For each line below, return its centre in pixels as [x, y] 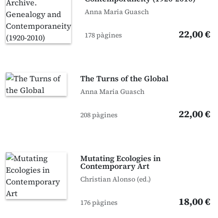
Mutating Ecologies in [121, 158]
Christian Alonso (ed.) [116, 179]
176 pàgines [99, 202]
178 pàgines [103, 35]
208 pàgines [99, 115]
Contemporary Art [115, 166]
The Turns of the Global [125, 78]
